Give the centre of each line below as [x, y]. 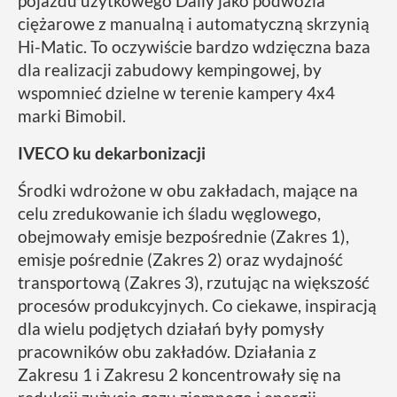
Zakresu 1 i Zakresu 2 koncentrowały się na [179, 375]
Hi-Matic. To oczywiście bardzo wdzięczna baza [194, 47]
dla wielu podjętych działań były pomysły [171, 329]
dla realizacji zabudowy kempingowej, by [170, 70]
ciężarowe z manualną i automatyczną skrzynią [194, 24]
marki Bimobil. [72, 116]
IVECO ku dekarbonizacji [112, 153]
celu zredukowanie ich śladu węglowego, [169, 214]
